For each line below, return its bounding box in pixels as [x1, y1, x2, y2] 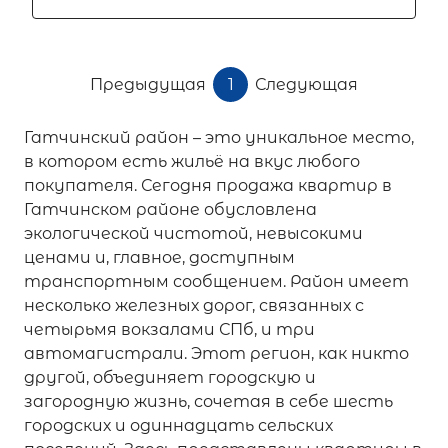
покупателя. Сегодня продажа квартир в [24, 176, 392, 195]
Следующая [255, 74, 358, 94]
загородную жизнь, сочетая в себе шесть [24, 392, 393, 411]
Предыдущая [90, 74, 206, 94]
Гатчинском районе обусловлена [24, 200, 317, 219]
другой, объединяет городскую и [24, 368, 316, 387]
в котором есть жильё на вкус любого [24, 152, 360, 171]
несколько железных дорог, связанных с [24, 296, 364, 315]
